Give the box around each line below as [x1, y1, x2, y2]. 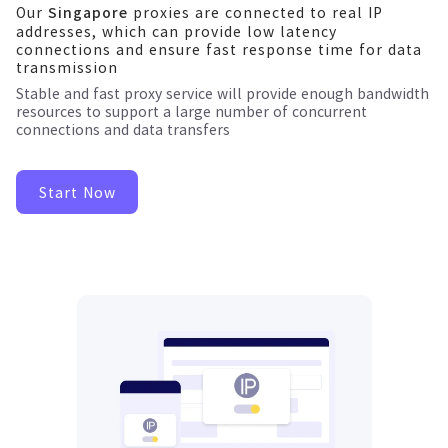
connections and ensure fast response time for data [16, 39, 422, 59]
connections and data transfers [16, 119, 230, 139]
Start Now [38, 182, 116, 202]
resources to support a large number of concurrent [16, 101, 367, 121]
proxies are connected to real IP [128, 2, 383, 22]
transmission [16, 57, 118, 77]
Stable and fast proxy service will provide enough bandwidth [16, 83, 429, 103]
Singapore [48, 6, 128, 20]
